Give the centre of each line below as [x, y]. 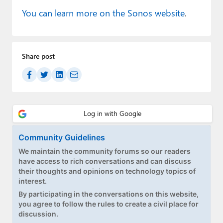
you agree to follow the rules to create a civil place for [109, 204]
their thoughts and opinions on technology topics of [107, 171]
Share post [38, 56]
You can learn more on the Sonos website [103, 13]
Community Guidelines [62, 137]
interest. [33, 181]
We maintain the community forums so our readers [105, 151]
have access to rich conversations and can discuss [105, 161]
